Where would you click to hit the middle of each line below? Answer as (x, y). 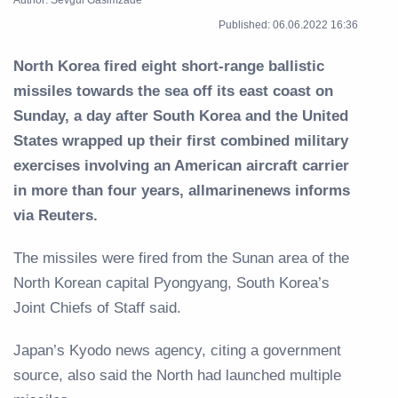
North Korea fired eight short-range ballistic (169, 66)
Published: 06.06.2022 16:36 (288, 24)
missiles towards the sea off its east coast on (173, 91)
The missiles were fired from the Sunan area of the (181, 258)
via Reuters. (56, 215)
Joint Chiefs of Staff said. (97, 307)
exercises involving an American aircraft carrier (181, 165)
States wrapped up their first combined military (181, 140)
